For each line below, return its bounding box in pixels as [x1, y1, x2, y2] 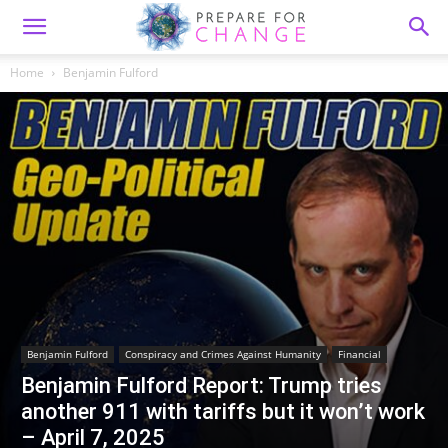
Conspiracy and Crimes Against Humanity [125, 346, 321, 361]
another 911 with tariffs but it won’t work [21, 398, 425, 424]
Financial [338, 346, 381, 361]
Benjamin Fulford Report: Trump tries [21, 372, 382, 398]
